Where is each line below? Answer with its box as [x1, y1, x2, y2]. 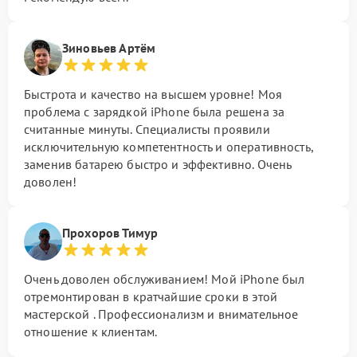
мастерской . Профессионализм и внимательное [24, 306, 299, 322]
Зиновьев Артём [62, 40, 156, 56]
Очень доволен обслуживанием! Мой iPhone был [24, 271, 305, 287]
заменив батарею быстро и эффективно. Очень [24, 156, 292, 172]
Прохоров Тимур [62, 225, 159, 241]
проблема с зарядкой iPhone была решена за [24, 104, 285, 120]
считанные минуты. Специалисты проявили [24, 121, 270, 137]
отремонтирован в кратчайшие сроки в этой [24, 288, 277, 304]
